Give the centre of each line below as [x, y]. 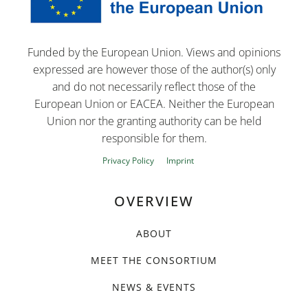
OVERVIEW [154, 201]
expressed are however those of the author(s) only [154, 70]
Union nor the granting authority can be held [154, 121]
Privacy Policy [128, 161]
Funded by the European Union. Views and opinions [154, 53]
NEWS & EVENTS [154, 287]
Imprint [180, 161]
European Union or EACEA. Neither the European [154, 104]
